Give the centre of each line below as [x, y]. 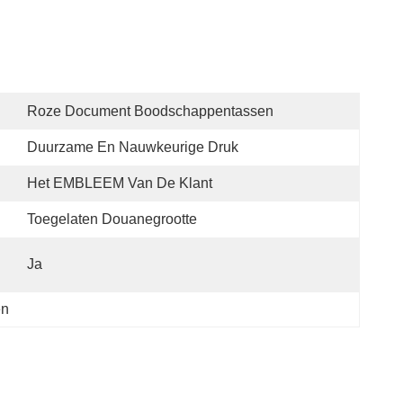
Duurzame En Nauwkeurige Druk [133, 147]
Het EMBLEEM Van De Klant [120, 183]
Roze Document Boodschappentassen [150, 111]
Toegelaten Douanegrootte [112, 219]
